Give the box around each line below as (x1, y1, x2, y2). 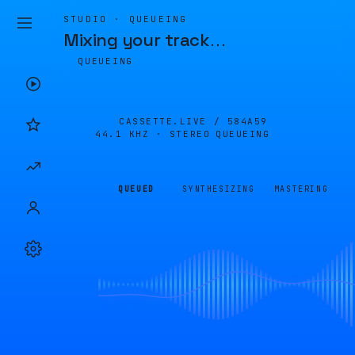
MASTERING (273, 184, 329, 194)
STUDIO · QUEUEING (63, 13, 188, 25)
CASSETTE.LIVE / (119, 116, 227, 127)
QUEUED (118, 184, 155, 194)
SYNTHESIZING (182, 184, 255, 194)
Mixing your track (63, 29, 209, 51)
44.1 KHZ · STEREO (95, 128, 211, 139)
